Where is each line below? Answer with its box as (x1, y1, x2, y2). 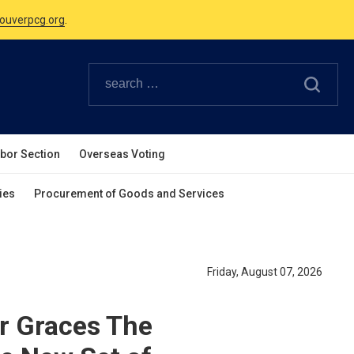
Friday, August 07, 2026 (207, 265, 322, 278)
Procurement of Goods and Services (34, 187, 224, 200)
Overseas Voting (79, 148, 165, 160)
